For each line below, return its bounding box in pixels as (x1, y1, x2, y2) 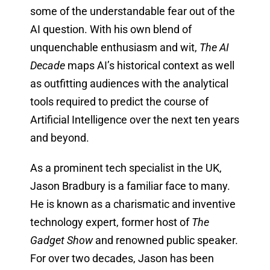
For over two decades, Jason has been (30, 252, 214, 265)
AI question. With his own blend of (30, 23, 192, 36)
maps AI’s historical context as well (64, 59, 234, 72)
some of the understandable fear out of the (30, 5, 235, 18)
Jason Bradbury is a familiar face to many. (30, 180, 230, 193)
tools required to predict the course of (30, 95, 209, 108)
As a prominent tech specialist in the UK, (30, 162, 222, 175)
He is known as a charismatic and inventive (30, 198, 236, 211)
